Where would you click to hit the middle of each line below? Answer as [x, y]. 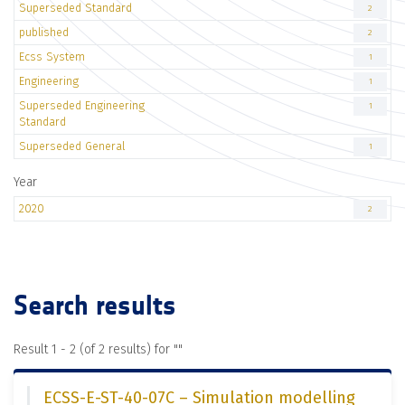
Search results [95, 306]
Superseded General [72, 146]
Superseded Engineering [82, 105]
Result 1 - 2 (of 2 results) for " [96, 349]
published [44, 32]
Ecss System [52, 57]
